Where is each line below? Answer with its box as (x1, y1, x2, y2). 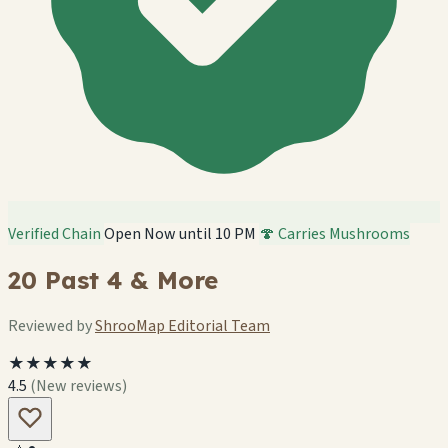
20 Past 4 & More (8, 264, 218, 295)
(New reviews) (30, 374, 127, 397)
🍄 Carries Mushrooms (259, 223, 410, 245)
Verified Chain (8, 223, 104, 245)
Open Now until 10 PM (104, 223, 256, 245)
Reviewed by (8, 314, 95, 337)
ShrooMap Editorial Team (95, 314, 270, 337)
